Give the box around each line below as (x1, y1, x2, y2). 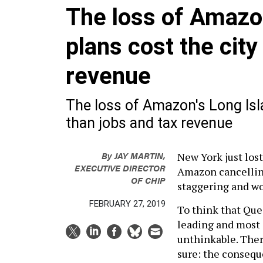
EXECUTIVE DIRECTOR (75, 161, 166, 174)
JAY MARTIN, (114, 149, 166, 161)
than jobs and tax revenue (66, 114, 232, 131)
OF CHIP (131, 174, 166, 186)
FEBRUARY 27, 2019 (89, 198, 166, 209)
